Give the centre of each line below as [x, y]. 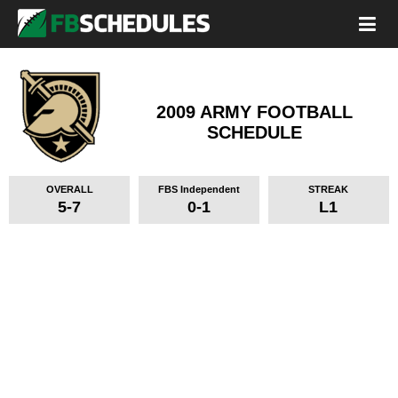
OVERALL [69, 189]
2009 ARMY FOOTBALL [255, 112]
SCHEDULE [255, 132]
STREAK [329, 189]
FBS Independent [199, 189]
